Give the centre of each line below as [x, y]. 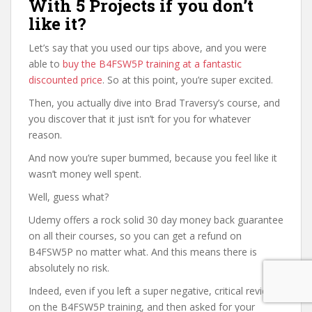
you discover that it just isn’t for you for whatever [140, 119]
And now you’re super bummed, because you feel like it [153, 158]
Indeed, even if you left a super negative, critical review [152, 291]
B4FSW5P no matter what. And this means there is [143, 252]
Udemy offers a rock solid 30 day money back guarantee [156, 220]
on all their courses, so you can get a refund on [135, 236]
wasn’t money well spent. [85, 174]
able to [46, 64]
